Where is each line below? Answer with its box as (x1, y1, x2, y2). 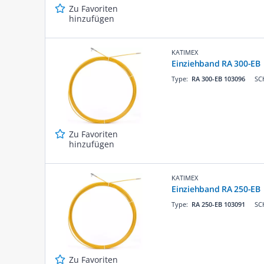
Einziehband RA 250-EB (171, 183, 260, 194)
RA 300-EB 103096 (192, 74, 245, 83)
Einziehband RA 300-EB (171, 57, 260, 69)
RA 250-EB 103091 (192, 199, 245, 209)
